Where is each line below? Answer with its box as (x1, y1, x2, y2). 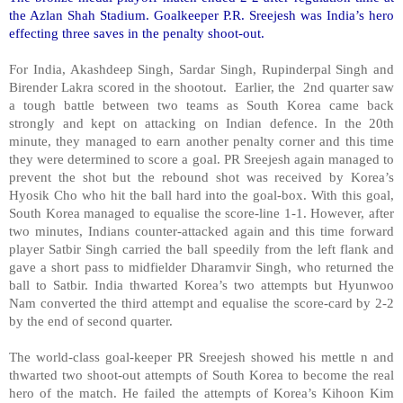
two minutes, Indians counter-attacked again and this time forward (9, 222, 394, 238)
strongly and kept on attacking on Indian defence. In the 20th (9, 114, 394, 130)
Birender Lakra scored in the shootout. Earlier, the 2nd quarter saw (9, 78, 394, 94)
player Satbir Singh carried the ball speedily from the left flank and (9, 240, 394, 256)
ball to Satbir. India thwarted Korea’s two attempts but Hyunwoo (9, 276, 394, 292)
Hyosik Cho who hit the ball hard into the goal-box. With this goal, (9, 186, 394, 202)
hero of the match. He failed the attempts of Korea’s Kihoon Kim (9, 384, 394, 400)
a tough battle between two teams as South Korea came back (9, 96, 394, 112)
